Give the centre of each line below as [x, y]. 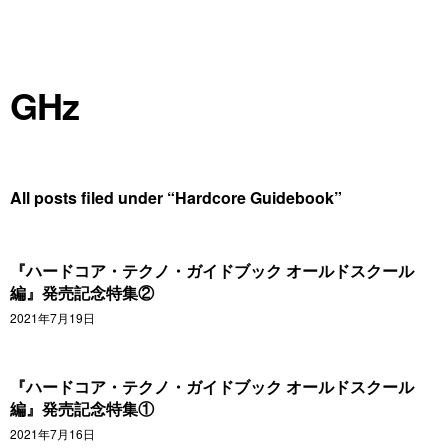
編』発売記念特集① [82, 408]
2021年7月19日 [52, 317]
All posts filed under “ [92, 197]
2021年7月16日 [52, 433]
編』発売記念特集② [82, 292]
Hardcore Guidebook [254, 197]
